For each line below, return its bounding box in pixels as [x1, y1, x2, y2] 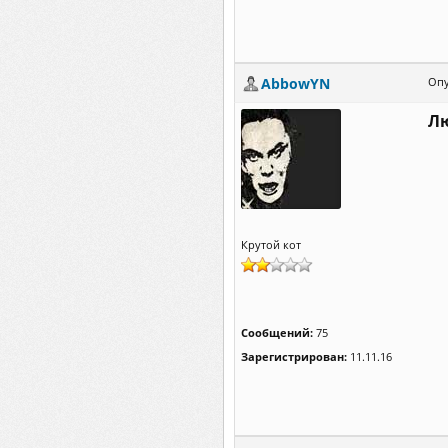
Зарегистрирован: [241, 349, 347, 364]
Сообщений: [241, 325, 313, 340]
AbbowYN [261, 74, 330, 93]
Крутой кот [241, 237, 301, 252]
